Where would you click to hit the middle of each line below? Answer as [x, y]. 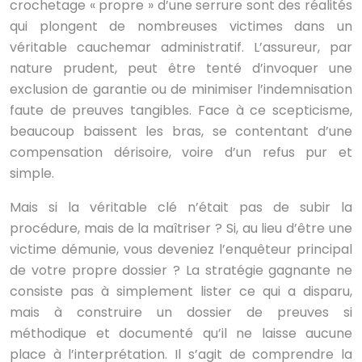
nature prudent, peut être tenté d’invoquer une [181, 68]
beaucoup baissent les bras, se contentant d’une [181, 131]
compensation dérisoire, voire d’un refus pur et [181, 152]
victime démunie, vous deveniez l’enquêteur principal [181, 249]
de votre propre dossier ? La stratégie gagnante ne [181, 270]
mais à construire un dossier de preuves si [181, 312]
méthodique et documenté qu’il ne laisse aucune [181, 333]
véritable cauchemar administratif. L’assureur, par [181, 47]
